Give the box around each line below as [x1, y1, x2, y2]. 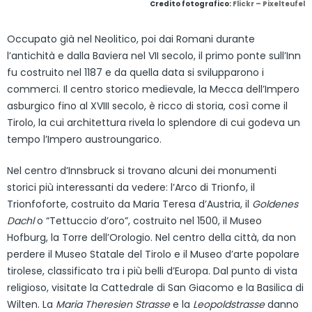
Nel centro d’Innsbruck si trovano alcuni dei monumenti [7, 163, 276, 178]
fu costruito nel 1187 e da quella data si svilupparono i [7, 65, 264, 79]
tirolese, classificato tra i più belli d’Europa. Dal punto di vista [7, 263, 297, 278]
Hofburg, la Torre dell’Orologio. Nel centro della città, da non [7, 230, 296, 244]
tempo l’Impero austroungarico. [7, 132, 162, 146]
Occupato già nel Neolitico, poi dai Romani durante [7, 31, 255, 46]
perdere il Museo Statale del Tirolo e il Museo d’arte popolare [7, 247, 299, 261]
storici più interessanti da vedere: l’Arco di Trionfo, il [7, 180, 255, 194]
